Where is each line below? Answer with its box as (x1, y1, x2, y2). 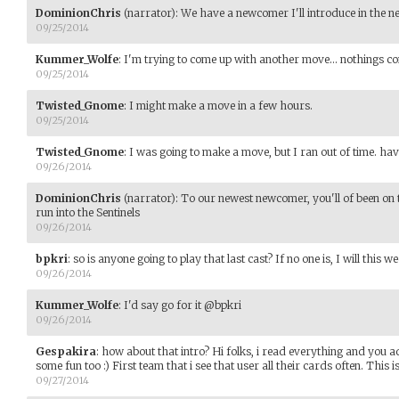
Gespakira (36, 344, 96, 358)
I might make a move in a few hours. (129, 98, 313, 112)
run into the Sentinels (36, 205, 140, 219)
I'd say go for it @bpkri (124, 297, 241, 312)
